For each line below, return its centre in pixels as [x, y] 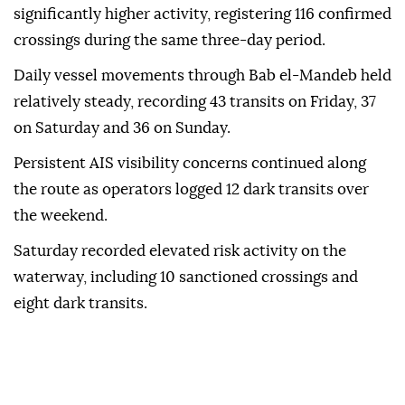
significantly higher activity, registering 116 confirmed [202, 14]
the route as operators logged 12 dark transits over [191, 190]
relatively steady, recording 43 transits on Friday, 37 [195, 102]
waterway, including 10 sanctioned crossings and [186, 278]
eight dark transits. [80, 304]
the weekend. [61, 216]
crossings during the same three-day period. [170, 41]
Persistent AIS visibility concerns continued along [190, 164]
